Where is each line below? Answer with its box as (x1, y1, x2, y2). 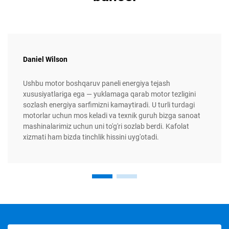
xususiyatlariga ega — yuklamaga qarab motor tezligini (23, 90, 196, 99)
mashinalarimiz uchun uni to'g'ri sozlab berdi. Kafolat (23, 122, 189, 131)
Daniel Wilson (23, 55, 67, 64)
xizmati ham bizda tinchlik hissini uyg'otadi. (23, 133, 159, 142)
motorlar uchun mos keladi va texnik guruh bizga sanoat (23, 111, 200, 120)
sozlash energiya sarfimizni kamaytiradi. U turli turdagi (23, 101, 195, 109)
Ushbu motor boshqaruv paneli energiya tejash (23, 79, 170, 88)
